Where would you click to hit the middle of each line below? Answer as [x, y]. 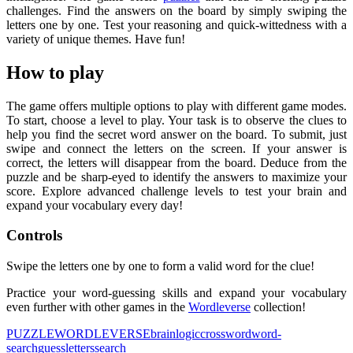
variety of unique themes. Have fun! [96, 39]
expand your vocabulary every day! [95, 205]
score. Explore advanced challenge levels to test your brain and [176, 191]
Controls [34, 236]
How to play [55, 72]
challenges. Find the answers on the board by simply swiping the [176, 10]
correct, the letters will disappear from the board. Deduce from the [176, 162]
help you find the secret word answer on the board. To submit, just [176, 134]
